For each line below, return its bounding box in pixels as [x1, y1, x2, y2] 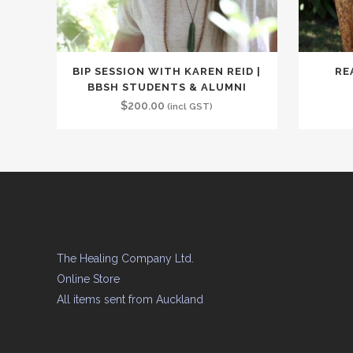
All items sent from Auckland [57, 292, 203, 306]
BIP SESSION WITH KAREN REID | [72, 65, 262, 77]
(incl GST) [167, 100, 214, 112]
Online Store [57, 272, 120, 285]
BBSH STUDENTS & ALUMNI [87, 80, 247, 93]
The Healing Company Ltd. [57, 251, 194, 265]
